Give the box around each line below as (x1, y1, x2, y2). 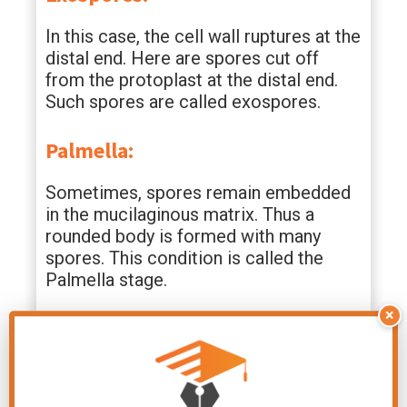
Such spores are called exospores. (45, 91, 321, 113)
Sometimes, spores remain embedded (45, 182, 351, 203)
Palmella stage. (45, 269, 167, 291)
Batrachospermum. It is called (45, 382, 284, 403)
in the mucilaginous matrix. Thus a (45, 203, 314, 225)
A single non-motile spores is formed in (45, 360, 361, 382)
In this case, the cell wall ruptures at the (45, 25, 361, 47)
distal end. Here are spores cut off (45, 47, 319, 69)
